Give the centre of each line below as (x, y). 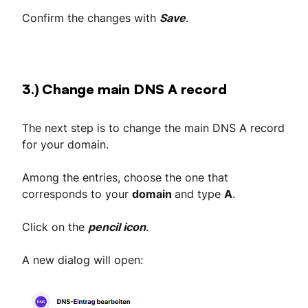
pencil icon (117, 227)
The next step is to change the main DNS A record (153, 128)
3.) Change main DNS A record (124, 89)
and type (199, 194)
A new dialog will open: (82, 260)
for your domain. (65, 144)
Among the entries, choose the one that (125, 177)
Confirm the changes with (91, 18)
